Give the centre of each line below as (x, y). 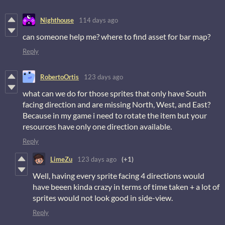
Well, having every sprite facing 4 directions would (119, 176)
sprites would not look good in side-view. (103, 198)
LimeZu (61, 159)
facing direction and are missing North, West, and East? (117, 104)
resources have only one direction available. (97, 127)
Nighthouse (57, 20)
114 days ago (98, 20)
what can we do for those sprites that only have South (115, 93)
